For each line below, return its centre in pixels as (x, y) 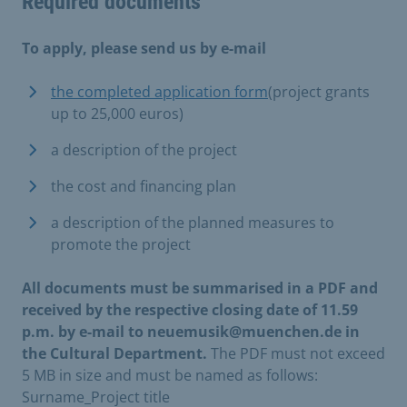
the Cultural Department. (114, 353)
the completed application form (159, 92)
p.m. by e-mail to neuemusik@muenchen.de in (191, 332)
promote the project (121, 244)
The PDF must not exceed (296, 353)
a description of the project (144, 150)
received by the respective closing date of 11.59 (190, 310)
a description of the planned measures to (193, 223)
